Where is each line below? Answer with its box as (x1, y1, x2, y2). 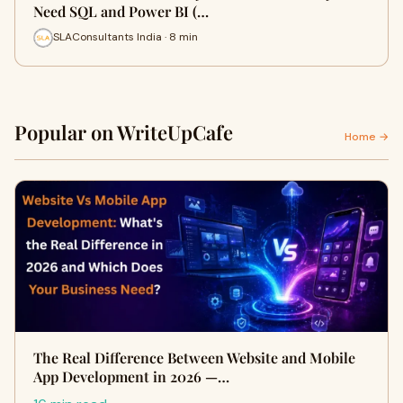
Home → (345, 129, 389, 144)
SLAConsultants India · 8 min (53, 30, 198, 45)
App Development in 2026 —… (33, 366, 229, 386)
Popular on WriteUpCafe (14, 118, 233, 146)
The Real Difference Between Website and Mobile (33, 347, 355, 367)
